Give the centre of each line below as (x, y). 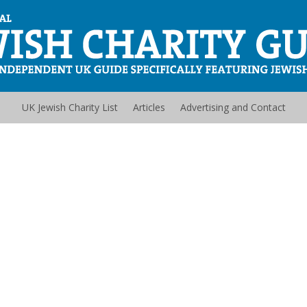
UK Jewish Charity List (70, 107)
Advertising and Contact (233, 107)
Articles (149, 107)
